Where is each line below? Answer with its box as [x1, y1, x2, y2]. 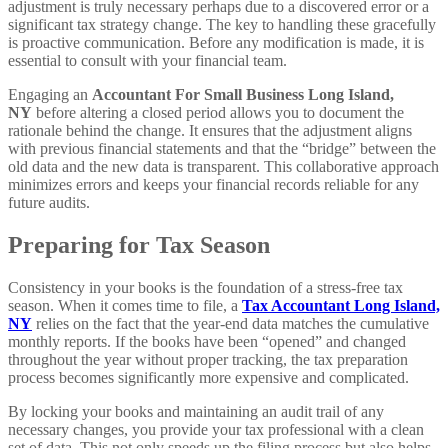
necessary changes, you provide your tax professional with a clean [8, 420, 424, 438]
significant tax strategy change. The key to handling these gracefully [8, 15, 436, 33]
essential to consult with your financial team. [8, 51, 287, 69]
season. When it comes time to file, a [8, 296, 242, 314]
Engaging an [8, 85, 92, 103]
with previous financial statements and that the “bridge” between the [8, 139, 436, 157]
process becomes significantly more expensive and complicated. [8, 368, 409, 386]
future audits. [8, 193, 90, 211]
